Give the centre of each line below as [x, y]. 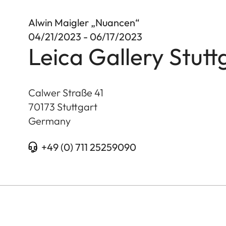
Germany [49, 121]
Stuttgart [77, 106]
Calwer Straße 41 [66, 92]
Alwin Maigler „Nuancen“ [84, 22]
